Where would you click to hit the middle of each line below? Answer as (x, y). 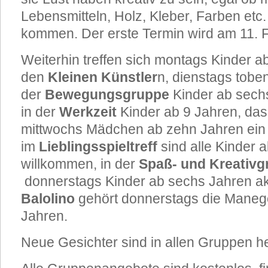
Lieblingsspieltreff (98, 147)
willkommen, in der (80, 164)
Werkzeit (88, 112)
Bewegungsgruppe (107, 95)
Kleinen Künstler (103, 77)
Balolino (48, 199)
